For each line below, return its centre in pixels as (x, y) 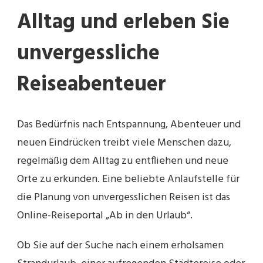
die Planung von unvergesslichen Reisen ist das (124, 197)
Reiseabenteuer (92, 85)
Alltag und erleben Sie (123, 23)
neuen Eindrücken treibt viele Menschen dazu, (124, 143)
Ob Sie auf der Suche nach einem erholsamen (120, 245)
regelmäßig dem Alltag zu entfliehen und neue (123, 161)
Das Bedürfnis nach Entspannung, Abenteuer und (129, 124)
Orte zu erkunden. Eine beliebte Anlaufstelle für (128, 179)
